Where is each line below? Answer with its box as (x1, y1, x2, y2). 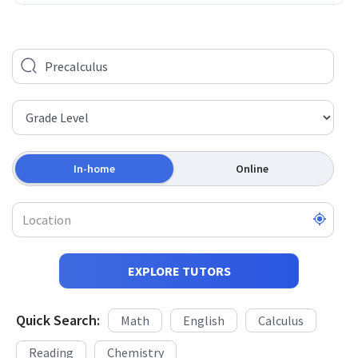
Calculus (258, 318, 304, 335)
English (183, 318, 225, 335)
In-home (73, 167, 115, 182)
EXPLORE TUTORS (127, 268, 231, 285)
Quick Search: (16, 317, 100, 336)
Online (235, 167, 268, 182)
